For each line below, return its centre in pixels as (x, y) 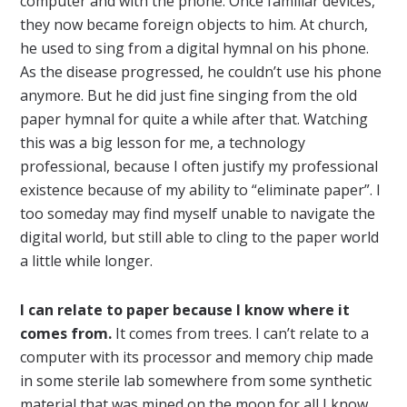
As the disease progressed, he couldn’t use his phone (201, 71)
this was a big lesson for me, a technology (163, 142)
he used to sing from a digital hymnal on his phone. (195, 48)
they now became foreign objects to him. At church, (194, 24)
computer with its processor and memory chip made (197, 357)
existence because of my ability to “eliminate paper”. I (201, 189)
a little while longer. (87, 260)
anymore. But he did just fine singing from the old (189, 95)
